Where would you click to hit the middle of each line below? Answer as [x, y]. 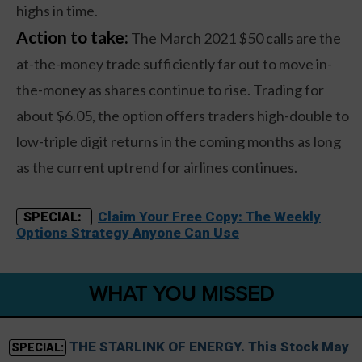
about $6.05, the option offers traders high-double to [183, 116]
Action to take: [72, 37]
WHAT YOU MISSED [181, 295]
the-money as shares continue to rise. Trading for [170, 90]
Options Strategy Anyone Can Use [128, 233]
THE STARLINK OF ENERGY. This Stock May [209, 347]
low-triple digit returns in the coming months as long [179, 142]
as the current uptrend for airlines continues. [157, 168]
